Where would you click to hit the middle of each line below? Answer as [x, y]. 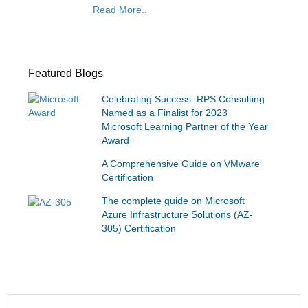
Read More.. [120, 10]
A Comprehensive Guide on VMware [180, 164]
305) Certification [139, 229]
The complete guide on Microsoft [173, 201]
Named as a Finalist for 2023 [164, 113]
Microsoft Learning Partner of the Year [185, 127]
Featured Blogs [66, 74]
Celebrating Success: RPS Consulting [183, 99]
